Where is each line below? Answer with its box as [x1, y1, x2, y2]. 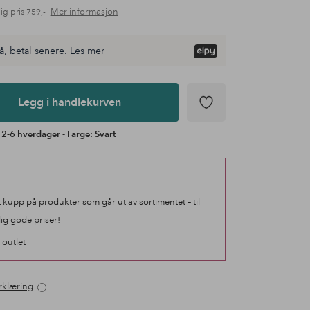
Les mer [69, 44, 104, 57]
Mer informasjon [50, 6, 118, 18]
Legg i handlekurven [18, 95, 122, 109]
